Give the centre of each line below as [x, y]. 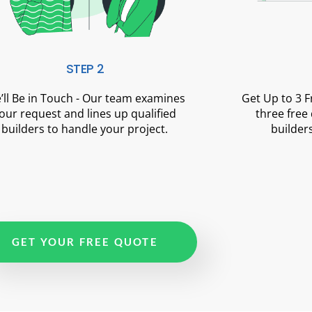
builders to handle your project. [85, 129]
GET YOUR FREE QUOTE [85, 242]
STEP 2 [85, 69]
